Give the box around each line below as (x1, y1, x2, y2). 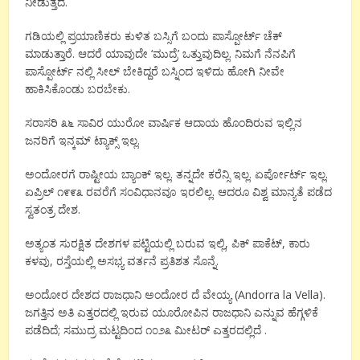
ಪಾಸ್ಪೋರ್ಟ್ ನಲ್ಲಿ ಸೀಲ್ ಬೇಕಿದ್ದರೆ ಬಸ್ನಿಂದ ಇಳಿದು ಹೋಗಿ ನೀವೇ (25, 63, 285, 80)
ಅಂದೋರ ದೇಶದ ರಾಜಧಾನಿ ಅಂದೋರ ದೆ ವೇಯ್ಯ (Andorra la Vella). (25, 287, 326, 303)
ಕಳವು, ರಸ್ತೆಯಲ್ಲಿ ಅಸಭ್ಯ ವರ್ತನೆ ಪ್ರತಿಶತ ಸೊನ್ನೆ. (25, 253, 219, 269)
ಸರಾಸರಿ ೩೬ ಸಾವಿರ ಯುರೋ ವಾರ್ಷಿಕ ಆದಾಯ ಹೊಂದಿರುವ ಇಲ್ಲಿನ (25, 115, 303, 131)
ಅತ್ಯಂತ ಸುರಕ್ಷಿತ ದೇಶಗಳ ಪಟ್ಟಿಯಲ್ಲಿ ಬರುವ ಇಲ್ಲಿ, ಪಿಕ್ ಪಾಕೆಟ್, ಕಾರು (25, 235, 311, 252)
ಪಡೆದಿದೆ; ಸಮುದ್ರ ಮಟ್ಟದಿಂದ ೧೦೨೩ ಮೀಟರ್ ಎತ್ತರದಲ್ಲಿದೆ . (25, 322, 268, 338)
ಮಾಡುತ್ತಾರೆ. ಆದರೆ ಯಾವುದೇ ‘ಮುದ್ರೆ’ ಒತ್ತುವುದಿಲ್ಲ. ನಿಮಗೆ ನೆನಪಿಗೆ (25, 46, 297, 62)
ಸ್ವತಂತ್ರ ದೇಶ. (25, 202, 81, 218)
